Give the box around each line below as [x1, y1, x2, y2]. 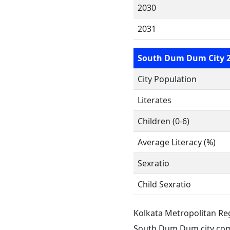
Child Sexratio [138, 179, 191, 190]
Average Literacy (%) [138, 137, 216, 148]
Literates [138, 94, 171, 106]
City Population [138, 73, 197, 85]
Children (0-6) [138, 116, 189, 127]
